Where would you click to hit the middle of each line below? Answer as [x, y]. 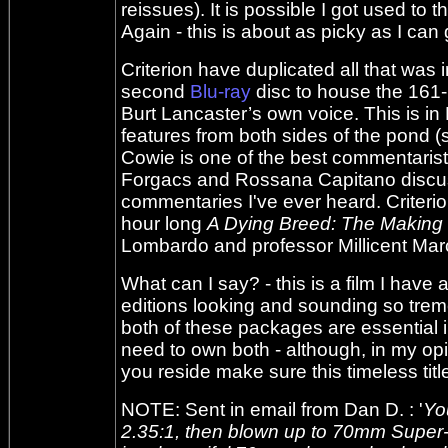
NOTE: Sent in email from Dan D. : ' [272, 409]
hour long [164, 223]
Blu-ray [220, 91]
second [155, 91]
